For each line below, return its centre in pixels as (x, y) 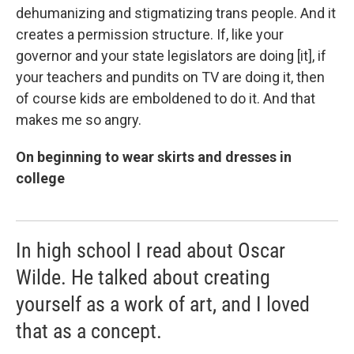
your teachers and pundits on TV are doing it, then (170, 77)
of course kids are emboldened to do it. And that (166, 98)
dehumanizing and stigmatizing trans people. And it (176, 13)
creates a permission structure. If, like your (150, 34)
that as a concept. (89, 331)
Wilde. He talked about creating (143, 277)
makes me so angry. (79, 119)
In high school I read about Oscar (151, 250)
